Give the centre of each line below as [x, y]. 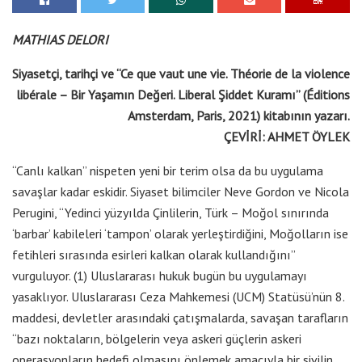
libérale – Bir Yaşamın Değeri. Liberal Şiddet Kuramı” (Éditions [183, 94]
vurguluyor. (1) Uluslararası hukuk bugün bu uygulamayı [160, 275]
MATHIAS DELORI [60, 39]
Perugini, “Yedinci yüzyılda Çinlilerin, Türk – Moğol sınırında [170, 212]
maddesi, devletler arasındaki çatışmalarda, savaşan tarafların [180, 317]
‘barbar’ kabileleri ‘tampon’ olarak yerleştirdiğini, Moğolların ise [180, 233]
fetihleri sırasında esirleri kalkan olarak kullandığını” [154, 254]
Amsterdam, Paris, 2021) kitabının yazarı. [239, 115]
